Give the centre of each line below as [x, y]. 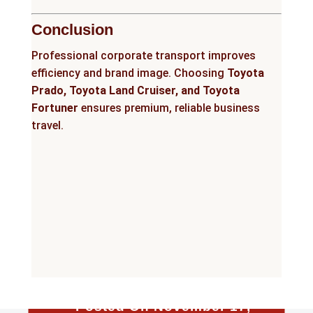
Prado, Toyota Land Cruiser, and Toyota [135, 91]
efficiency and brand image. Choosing [129, 73]
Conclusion [72, 30]
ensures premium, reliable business [169, 108]
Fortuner [54, 108]
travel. [47, 126]
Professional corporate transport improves [143, 56]
